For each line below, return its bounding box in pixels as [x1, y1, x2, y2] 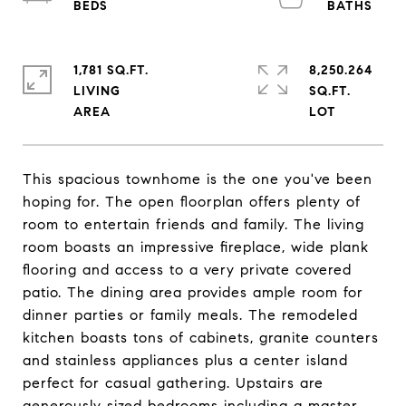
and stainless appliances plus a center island [23, 352, 348, 369]
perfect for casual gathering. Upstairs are [23, 374, 324, 391]
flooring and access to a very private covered [23, 261, 352, 278]
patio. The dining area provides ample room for [23, 284, 363, 301]
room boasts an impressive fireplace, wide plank [23, 238, 369, 256]
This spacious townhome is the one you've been [23, 170, 372, 188]
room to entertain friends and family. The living [23, 216, 364, 233]
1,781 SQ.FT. [73, 63, 149, 78]
